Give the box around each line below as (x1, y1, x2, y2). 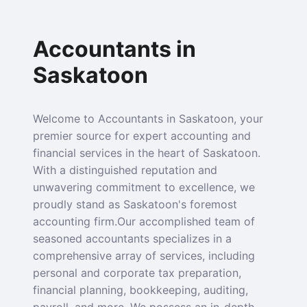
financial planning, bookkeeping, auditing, (33, 283, 248, 297)
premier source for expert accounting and (33, 129, 251, 143)
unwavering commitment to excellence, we (33, 180, 255, 194)
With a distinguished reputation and (33, 163, 217, 177)
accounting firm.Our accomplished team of (33, 214, 255, 228)
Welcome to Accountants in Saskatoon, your (33, 112, 263, 125)
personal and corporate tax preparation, (33, 266, 241, 280)
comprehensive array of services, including (33, 249, 255, 262)
